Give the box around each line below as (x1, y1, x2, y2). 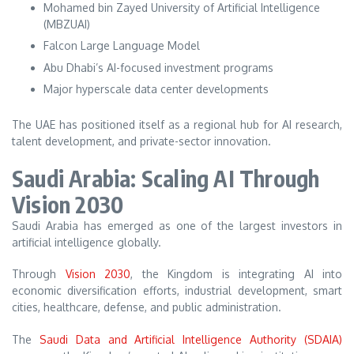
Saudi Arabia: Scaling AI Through (12, 164, 320, 192)
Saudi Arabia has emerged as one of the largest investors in (12, 218, 342, 232)
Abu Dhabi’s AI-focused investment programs (43, 60, 273, 74)
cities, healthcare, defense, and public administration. (12, 300, 281, 314)
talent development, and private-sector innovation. (12, 134, 271, 149)
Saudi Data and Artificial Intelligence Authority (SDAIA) (39, 332, 343, 346)
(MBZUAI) (43, 17, 90, 31)
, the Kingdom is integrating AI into (130, 267, 342, 281)
